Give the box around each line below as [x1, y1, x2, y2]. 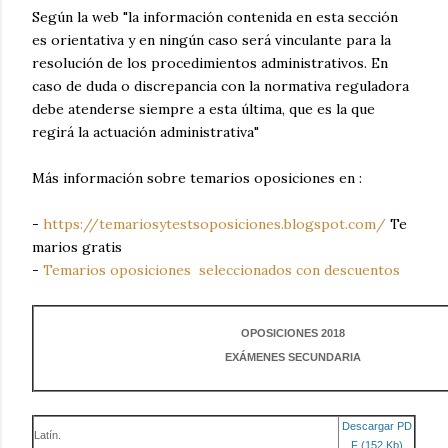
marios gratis [32, 237, 126, 256]
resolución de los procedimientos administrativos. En [32, 53, 388, 72]
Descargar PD [341, 419, 412, 432]
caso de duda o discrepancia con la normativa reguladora [32, 76, 409, 95]
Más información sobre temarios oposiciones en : [32, 168, 362, 187]
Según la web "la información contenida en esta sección [32, 7, 398, 26]
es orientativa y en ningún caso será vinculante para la [32, 30, 391, 49]
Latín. [34, 428, 61, 441]
